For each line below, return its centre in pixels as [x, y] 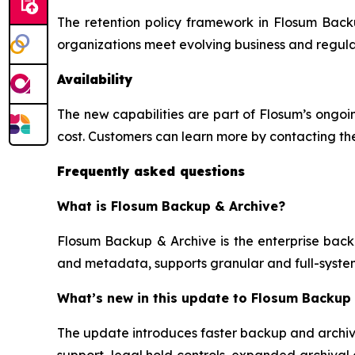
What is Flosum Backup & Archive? [171, 206]
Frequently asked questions [151, 171]
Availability [95, 79]
